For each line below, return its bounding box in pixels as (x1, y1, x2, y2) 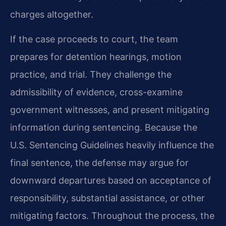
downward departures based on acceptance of (10, 175, 211, 186)
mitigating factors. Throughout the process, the (10, 210, 214, 221)
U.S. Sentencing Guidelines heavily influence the (10, 140, 214, 151)
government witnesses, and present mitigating (10, 104, 209, 116)
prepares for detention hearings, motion (10, 51, 182, 63)
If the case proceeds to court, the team (10, 34, 178, 45)
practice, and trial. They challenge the (10, 69, 172, 80)
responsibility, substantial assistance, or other (10, 193, 205, 204)
